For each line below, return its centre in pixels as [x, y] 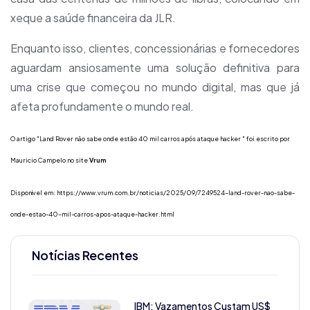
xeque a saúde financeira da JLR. [93, 17]
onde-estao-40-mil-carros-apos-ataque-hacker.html [92, 214]
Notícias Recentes [85, 255]
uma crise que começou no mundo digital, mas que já [155, 86]
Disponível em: [34, 192]
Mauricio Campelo [38, 160]
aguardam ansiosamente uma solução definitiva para [155, 67]
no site [77, 160]
